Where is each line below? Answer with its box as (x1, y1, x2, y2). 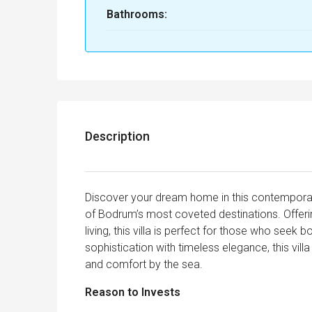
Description (85, 129, 150, 144)
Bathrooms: (107, 8, 167, 22)
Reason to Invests (85, 286, 297, 299)
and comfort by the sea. (85, 258, 203, 272)
